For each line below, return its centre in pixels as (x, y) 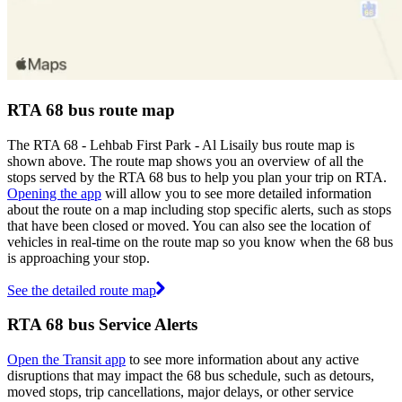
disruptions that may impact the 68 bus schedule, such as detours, (191, 376)
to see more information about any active (242, 360)
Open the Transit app (66, 360)
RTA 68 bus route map (91, 109)
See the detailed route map (82, 290)
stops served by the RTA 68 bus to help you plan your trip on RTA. (197, 177)
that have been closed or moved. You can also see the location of (189, 225)
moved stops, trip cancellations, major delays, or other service (180, 392)
